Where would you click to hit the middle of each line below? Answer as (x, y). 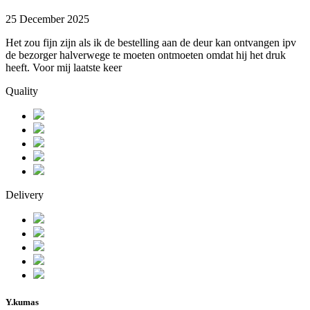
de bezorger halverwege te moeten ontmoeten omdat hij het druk (146, 55)
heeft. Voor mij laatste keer (64, 68)
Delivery (25, 195)
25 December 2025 (47, 19)
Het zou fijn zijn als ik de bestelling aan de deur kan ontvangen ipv (151, 43)
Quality (22, 91)
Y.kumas (22, 302)
